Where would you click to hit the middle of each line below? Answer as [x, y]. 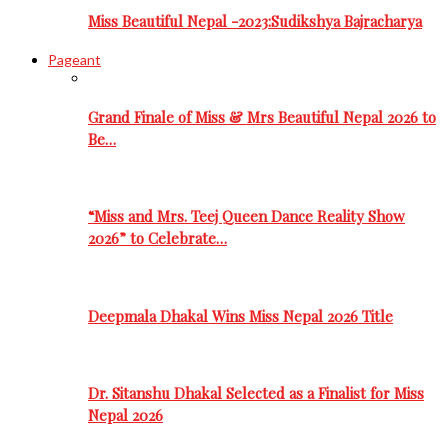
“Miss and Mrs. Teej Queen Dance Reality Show [246, 216]
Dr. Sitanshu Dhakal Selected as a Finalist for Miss [256, 393]
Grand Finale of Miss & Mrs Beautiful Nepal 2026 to [262, 116]
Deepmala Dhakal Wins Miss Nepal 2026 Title [240, 315]
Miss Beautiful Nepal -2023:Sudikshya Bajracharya [255, 21]
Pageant [74, 60]
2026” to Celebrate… [157, 238]
